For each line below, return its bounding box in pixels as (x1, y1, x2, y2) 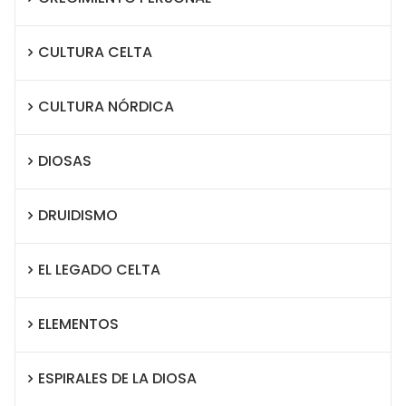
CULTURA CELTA (38, 42, 152, 63)
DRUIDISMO (38, 205, 118, 227)
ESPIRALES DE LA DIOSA (38, 368, 197, 390)
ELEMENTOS (38, 314, 119, 335)
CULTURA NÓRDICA (38, 96, 174, 118)
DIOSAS (38, 150, 92, 172)
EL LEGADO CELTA (38, 259, 160, 281)
